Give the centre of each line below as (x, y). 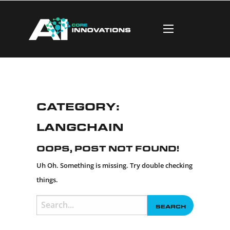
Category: (78, 105)
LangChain (80, 125)
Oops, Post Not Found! (108, 147)
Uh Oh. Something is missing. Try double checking (114, 165)
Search (47, 201)
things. (47, 179)
